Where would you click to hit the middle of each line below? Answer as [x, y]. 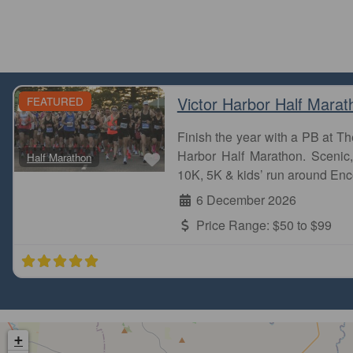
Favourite [191, 158]
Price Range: [234, 225]
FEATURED [56, 102]
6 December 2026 [246, 200]
